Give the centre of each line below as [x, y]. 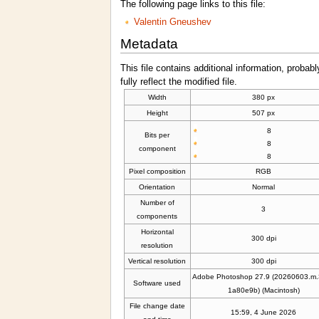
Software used [157, 283]
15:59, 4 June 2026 [264, 312]
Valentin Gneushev [172, 22]
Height [157, 113]
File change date [157, 305]
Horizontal [157, 231]
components [157, 216]
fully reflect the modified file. [178, 82]
